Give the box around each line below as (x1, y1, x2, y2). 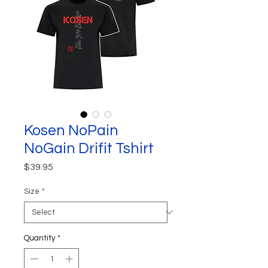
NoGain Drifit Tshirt (24, 140, 154, 156)
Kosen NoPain (24, 122, 118, 138)
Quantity (24, 233, 55, 242)
